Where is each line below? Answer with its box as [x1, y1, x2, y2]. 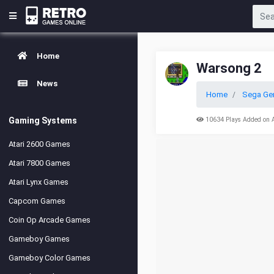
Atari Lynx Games [9, 177, 68, 187]
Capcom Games [9, 196, 65, 206]
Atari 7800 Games [9, 158, 70, 168]
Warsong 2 [196, 61, 262, 76]
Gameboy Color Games [9, 253, 91, 262]
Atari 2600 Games [9, 139, 70, 149]
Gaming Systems [9, 116, 77, 125]
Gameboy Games [9, 234, 70, 243]
